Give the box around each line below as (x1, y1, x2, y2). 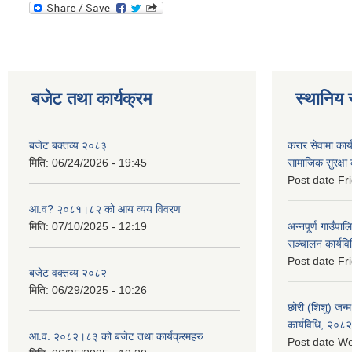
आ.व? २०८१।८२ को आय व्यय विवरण (29, 202, 181, 215)
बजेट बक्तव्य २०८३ (29, 138, 107, 152)
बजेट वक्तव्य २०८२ (29, 266, 107, 279)
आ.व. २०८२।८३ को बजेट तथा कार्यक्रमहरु (29, 329, 203, 343)
